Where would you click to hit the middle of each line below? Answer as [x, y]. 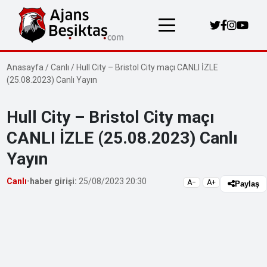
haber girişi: [54, 181]
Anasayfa [25, 67]
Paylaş [247, 184]
